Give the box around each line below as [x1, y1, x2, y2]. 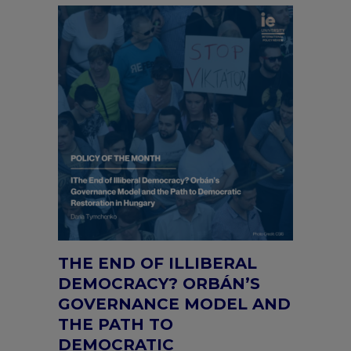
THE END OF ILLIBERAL [58, 254, 257, 273]
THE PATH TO [58, 315, 173, 334]
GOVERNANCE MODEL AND [58, 295, 291, 313]
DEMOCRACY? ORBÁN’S [58, 274, 260, 293]
